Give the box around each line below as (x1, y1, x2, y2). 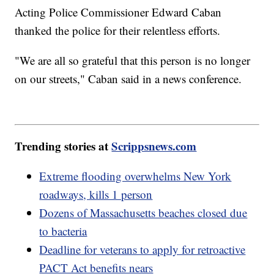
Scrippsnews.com (111, 137, 197, 154)
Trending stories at (15, 137, 112, 154)
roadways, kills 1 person (39, 186, 153, 202)
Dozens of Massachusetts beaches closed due (39, 204, 248, 220)
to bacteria (39, 223, 87, 239)
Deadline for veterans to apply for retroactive (39, 241, 246, 257)
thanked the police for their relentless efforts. (15, 23, 221, 39)
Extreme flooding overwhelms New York (39, 168, 232, 183)
